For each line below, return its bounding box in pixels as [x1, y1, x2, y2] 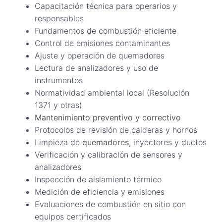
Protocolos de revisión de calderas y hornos [35, 124, 197, 135]
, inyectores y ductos [129, 137, 207, 147]
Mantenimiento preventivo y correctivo [35, 112, 181, 122]
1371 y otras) [35, 100, 82, 110]
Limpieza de [35, 137, 82, 147]
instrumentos [35, 75, 83, 85]
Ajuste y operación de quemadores [35, 50, 165, 60]
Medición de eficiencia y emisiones [35, 186, 165, 197]
